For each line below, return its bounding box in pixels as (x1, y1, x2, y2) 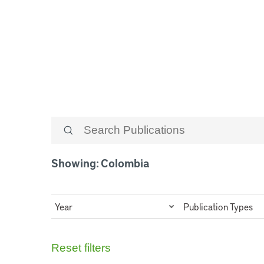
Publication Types (183, 200, 253, 213)
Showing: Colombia (51, 156, 149, 171)
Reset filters (51, 242, 111, 255)
